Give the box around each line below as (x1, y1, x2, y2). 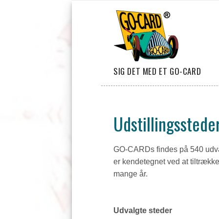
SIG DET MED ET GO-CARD (113, 65, 201, 77)
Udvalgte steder (113, 206, 172, 215)
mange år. (113, 170, 148, 178)
